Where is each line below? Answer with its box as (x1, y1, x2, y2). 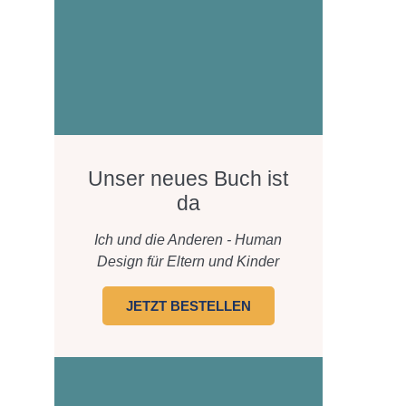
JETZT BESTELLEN (125, 298, 251, 314)
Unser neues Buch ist (88, 167, 289, 190)
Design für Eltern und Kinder (97, 254, 280, 269)
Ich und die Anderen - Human (94, 232, 283, 247)
